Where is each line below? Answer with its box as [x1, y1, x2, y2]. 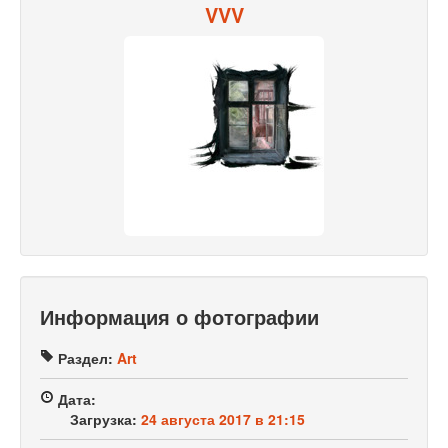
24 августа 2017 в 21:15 [141, 409, 305, 430]
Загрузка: [70, 409, 137, 430]
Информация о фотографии [40, 302, 319, 332]
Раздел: [54, 348, 113, 369]
